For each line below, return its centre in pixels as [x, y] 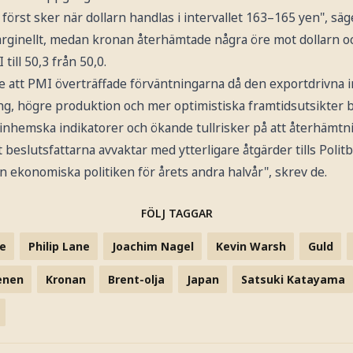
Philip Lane [59, 246]
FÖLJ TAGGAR [176, 213]
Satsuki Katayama [293, 279]
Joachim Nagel [152, 246]
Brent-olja [136, 279]
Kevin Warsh [251, 246]
